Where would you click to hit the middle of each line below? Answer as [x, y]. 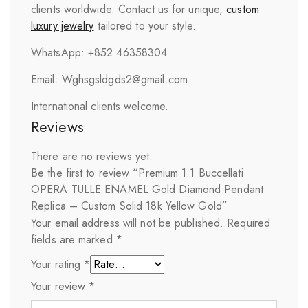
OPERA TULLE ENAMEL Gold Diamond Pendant [147, 189]
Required [249, 223]
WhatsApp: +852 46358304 [99, 52]
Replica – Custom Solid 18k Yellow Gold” [129, 206]
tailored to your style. [145, 25]
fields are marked [74, 239]
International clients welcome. [100, 106]
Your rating [58, 264]
